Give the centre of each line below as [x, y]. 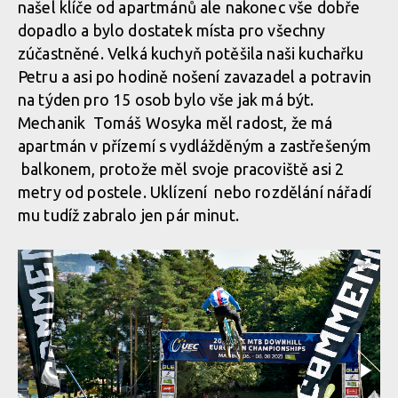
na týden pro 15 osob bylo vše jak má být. [166, 99]
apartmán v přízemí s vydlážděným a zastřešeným [195, 146]
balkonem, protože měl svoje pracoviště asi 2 [181, 169]
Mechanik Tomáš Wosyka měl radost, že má [175, 123]
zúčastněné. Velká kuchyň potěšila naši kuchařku [191, 53]
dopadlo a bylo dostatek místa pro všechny [172, 30]
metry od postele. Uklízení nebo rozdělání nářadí [195, 192]
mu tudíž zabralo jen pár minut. [128, 215]
